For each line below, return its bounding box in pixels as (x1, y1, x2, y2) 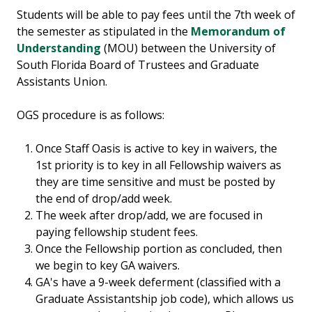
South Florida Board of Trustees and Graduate (17, 57, 259, 73)
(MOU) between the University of (101, 40, 276, 56)
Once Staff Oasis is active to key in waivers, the (36, 141, 278, 157)
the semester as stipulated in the (17, 24, 191, 40)
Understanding (17, 40, 101, 56)
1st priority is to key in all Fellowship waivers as (36, 157, 282, 173)
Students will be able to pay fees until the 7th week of (17, 7, 295, 23)
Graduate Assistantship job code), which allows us (36, 291, 295, 307)
